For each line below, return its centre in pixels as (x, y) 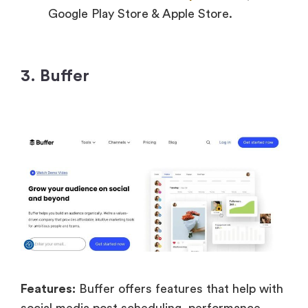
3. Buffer (55, 76)
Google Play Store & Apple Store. (140, 13)
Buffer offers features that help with (179, 289)
